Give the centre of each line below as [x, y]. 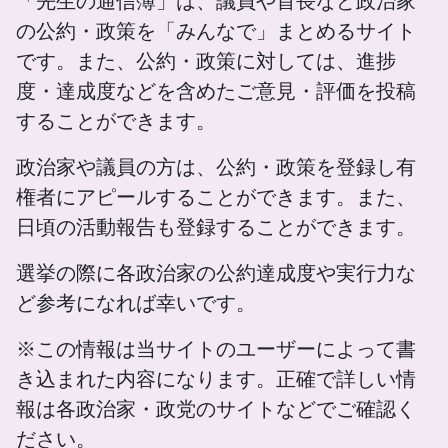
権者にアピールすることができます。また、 [216, 197]
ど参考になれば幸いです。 [136, 303]
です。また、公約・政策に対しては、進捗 [206, 61]
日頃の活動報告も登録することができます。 [216, 227]
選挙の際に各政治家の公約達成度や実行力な [216, 273]
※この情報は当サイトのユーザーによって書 [216, 349]
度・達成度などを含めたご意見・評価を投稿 [216, 91]
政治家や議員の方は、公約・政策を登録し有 [216, 167]
